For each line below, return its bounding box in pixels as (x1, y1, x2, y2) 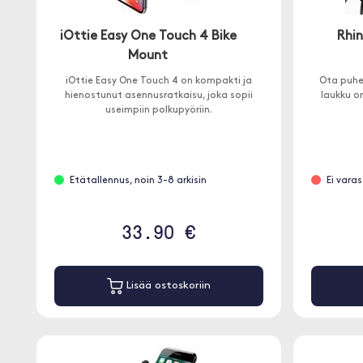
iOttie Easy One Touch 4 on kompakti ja (65, 76, 252, 86)
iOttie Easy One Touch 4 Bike (59, 30, 237, 43)
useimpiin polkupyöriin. (105, 105, 212, 115)
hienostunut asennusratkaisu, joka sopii (64, 91, 253, 100)
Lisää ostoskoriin (122, 280, 211, 292)
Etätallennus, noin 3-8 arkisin (69, 176, 207, 186)
